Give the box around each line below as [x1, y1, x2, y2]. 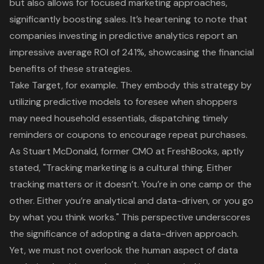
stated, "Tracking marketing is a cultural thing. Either [9, 161, 232, 174]
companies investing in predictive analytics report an [9, 29, 237, 42]
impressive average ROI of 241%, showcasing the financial [9, 46, 254, 59]
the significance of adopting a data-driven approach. [9, 227, 239, 240]
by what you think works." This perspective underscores [9, 211, 250, 224]
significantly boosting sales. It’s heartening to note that [9, 13, 247, 26]
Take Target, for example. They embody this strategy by [9, 79, 252, 92]
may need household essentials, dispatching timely [9, 112, 228, 125]
